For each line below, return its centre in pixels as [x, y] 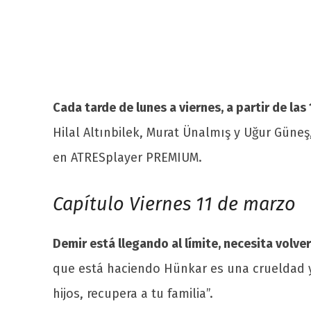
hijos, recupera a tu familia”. [133, 293]
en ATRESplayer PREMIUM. [127, 157]
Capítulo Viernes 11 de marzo [174, 204]
